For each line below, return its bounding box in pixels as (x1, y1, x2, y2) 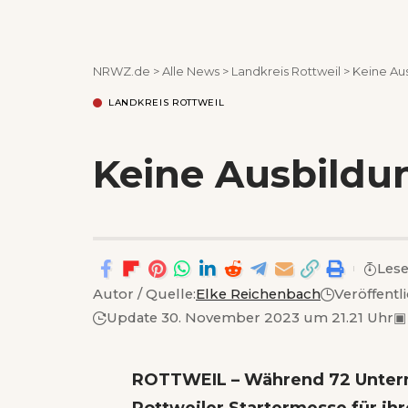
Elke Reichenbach (196, 286, 321, 302)
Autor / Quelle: (93, 286, 196, 302)
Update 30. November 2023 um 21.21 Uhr (107, 309, 393, 326)
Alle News (162, 64, 219, 78)
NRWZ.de (93, 64, 150, 78)
